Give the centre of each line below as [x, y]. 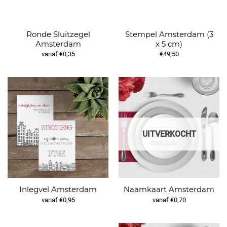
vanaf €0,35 [58, 54]
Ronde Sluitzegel [58, 34]
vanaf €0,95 [58, 200]
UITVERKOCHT [169, 134]
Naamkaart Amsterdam [169, 190]
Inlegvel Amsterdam [58, 190]
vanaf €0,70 [169, 200]
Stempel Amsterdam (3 [169, 34]
